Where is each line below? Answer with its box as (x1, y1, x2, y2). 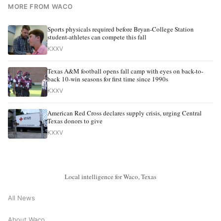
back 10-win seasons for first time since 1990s (47, 74, 168, 83)
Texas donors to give (47, 116, 103, 125)
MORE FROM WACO (8, 2, 74, 10)
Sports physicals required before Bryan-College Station (47, 24, 194, 34)
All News (8, 194, 35, 202)
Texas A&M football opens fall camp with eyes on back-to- (47, 66, 203, 75)
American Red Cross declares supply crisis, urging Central (47, 108, 202, 117)
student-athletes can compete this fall (47, 32, 147, 41)
